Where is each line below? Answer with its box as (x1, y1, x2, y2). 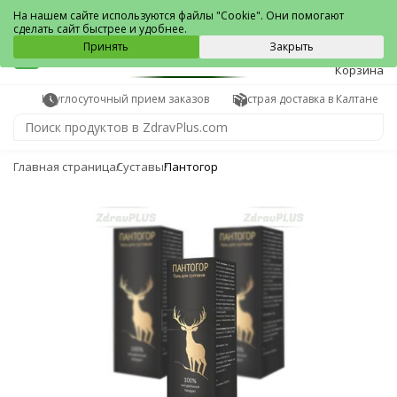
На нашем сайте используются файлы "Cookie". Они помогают (13, 8, 344, 23)
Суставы (116, 159, 164, 175)
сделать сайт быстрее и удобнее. (13, 21, 187, 36)
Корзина (335, 62, 384, 78)
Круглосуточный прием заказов (42, 91, 209, 106)
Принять (83, 39, 129, 54)
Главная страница (13, 159, 116, 175)
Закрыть (269, 39, 314, 54)
